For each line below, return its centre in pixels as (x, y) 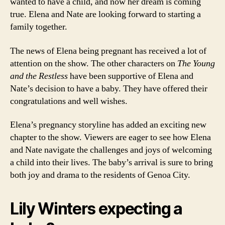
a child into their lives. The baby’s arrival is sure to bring (111, 162)
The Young (196, 63)
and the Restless (39, 76)
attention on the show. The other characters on (94, 63)
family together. (39, 27)
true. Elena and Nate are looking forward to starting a (105, 14)
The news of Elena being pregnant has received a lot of (108, 51)
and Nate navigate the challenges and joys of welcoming (111, 150)
